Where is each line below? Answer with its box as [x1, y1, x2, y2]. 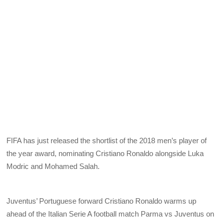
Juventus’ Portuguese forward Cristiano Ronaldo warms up [6, 196, 197, 205]
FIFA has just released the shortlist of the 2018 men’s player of [6, 136, 207, 145]
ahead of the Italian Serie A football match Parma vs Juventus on [6, 209, 215, 218]
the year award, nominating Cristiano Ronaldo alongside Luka [6, 149, 204, 158]
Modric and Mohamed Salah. [6, 162, 100, 170]
